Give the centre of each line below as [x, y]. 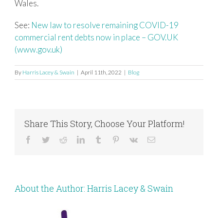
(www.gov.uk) [38, 49]
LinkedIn [98, 139]
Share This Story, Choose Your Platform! [105, 123]
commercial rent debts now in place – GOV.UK [96, 37]
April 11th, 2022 [101, 72]
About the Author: [51, 188]
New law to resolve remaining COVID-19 [105, 25]
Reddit [77, 139]
